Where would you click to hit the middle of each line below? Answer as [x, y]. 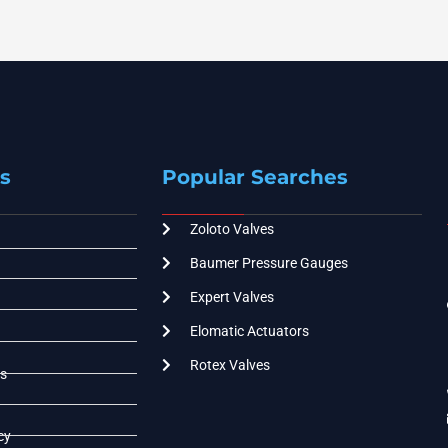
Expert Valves [231, 296]
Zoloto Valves [231, 228]
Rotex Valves [229, 364]
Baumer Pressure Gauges [268, 262]
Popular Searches [255, 176]
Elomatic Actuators [249, 330]
